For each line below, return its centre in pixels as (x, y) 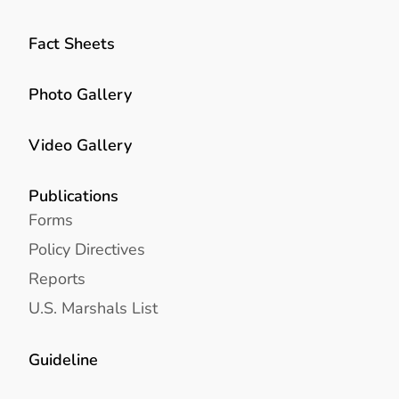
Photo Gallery (80, 94)
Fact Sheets (72, 43)
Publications (73, 196)
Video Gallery (80, 145)
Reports (57, 279)
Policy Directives (87, 249)
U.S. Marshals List (93, 308)
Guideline (63, 359)
